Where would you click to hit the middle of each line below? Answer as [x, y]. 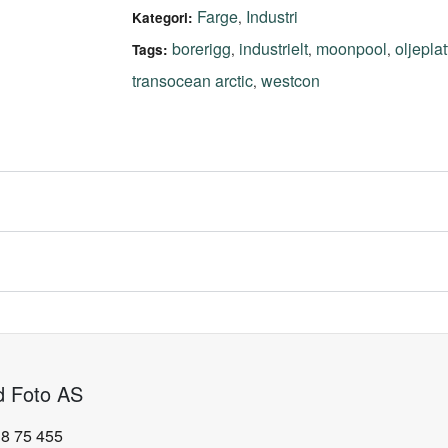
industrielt [273, 49]
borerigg [201, 49]
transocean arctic [192, 81]
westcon [290, 81]
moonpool [351, 49]
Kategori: [162, 18]
